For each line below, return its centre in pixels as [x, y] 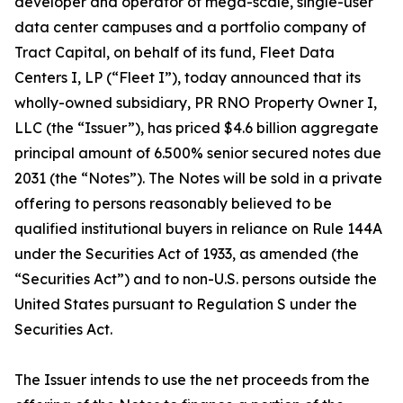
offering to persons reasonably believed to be [173, 203]
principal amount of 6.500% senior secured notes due [198, 152]
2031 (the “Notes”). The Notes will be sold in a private [198, 178]
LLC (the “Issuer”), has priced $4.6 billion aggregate [197, 127]
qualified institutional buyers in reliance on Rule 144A [198, 228]
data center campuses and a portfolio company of [190, 27]
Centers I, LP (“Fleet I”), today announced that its [188, 77]
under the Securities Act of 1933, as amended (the [187, 253]
